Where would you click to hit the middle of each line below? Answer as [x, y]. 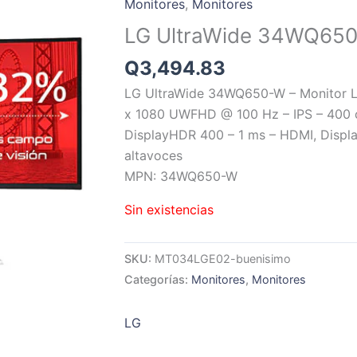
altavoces [153, 156]
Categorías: [157, 280]
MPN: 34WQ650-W [180, 177]
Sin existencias [169, 210]
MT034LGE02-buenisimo [222, 259]
